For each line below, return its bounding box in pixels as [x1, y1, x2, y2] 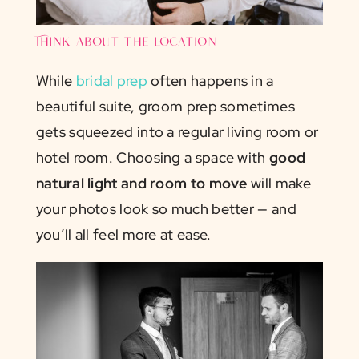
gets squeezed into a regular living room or [35, 122, 319, 141]
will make [247, 173, 311, 192]
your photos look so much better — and [35, 199, 296, 218]
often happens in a [147, 71, 274, 90]
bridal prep [75, 71, 147, 90]
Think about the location [35, 33, 216, 51]
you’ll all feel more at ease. [35, 224, 212, 244]
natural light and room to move [35, 173, 248, 192]
